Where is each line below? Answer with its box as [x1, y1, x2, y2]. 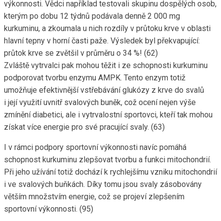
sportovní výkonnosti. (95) [4, 204, 93, 214]
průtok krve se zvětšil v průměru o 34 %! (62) [4, 48, 158, 58]
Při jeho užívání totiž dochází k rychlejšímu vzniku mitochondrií [4, 167, 217, 177]
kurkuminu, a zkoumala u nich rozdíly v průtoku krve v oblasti [4, 24, 211, 34]
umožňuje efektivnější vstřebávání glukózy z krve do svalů [4, 85, 204, 95]
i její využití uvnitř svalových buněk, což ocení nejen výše [4, 98, 196, 108]
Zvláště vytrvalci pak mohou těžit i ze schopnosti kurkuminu [4, 61, 208, 71]
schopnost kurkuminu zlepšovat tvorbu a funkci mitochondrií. [4, 155, 211, 165]
